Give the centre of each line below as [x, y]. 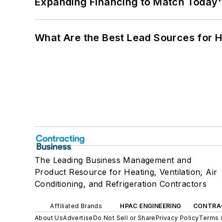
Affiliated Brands [76, 206]
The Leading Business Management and [113, 160]
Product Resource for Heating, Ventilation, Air [126, 172]
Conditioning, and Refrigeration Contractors [121, 184]
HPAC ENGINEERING [151, 206]
